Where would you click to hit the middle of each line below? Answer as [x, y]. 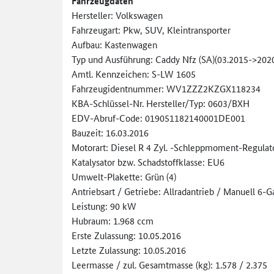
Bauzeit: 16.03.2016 [110, 132]
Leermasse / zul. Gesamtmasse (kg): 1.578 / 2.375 [169, 264]
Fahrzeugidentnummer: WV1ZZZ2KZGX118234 [166, 88]
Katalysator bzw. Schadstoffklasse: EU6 [148, 161]
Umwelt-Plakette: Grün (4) [124, 176]
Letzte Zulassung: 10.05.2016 [129, 250]
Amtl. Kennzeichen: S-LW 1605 [134, 73]
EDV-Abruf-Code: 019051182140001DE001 [158, 117]
